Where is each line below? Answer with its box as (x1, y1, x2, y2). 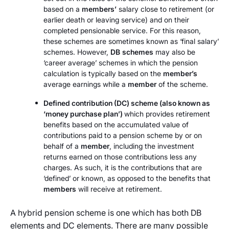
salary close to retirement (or (117, 5, 214, 13)
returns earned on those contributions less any (43, 152, 197, 161)
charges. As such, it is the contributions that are (43, 163, 202, 172)
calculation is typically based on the (43, 69, 163, 78)
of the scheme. (156, 80, 208, 88)
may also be (153, 48, 195, 56)
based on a (43, 5, 82, 13)
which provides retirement (124, 109, 210, 118)
